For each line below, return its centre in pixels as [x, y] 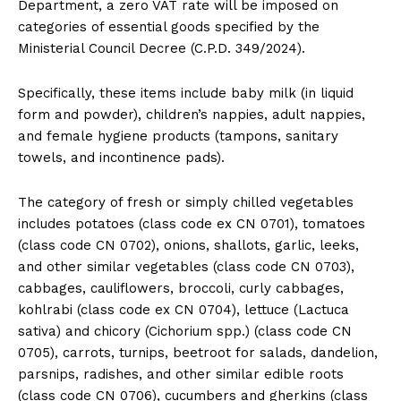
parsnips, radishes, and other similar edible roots [181, 374]
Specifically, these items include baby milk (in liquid [186, 93]
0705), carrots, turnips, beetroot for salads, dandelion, [198, 352]
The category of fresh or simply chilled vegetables [186, 202]
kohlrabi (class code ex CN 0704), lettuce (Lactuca [183, 309]
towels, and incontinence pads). [121, 157]
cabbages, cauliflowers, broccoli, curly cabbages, [181, 288]
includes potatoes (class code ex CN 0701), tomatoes [192, 223]
